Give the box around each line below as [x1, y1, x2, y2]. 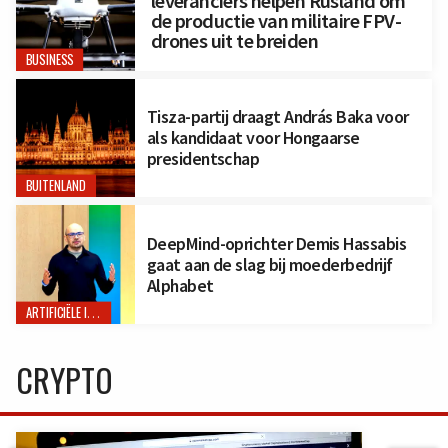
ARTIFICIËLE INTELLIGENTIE [87, 305, 100, 322]
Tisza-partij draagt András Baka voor [146, 105, 409, 129]
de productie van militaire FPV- [150, 8, 401, 35]
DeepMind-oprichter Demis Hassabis [146, 232, 407, 256]
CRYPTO [16, 356, 113, 404]
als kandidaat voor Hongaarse [146, 126, 360, 150]
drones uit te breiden [150, 28, 319, 55]
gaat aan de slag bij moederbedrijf [146, 253, 393, 277]
